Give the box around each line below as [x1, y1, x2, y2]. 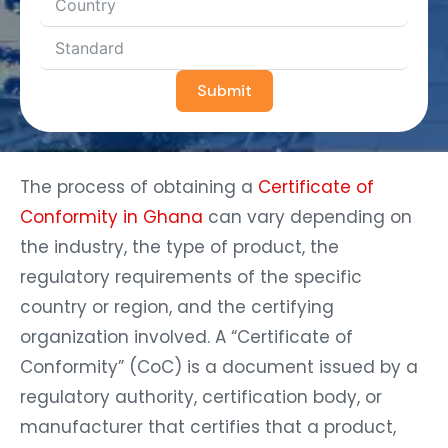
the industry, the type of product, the [20, 234, 339, 259]
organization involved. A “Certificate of [20, 324, 353, 349]
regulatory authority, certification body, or [20, 384, 382, 409]
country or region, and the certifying [20, 294, 334, 319]
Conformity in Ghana [20, 204, 203, 229]
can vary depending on [203, 204, 412, 229]
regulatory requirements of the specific [20, 264, 362, 289]
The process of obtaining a [20, 174, 253, 199]
